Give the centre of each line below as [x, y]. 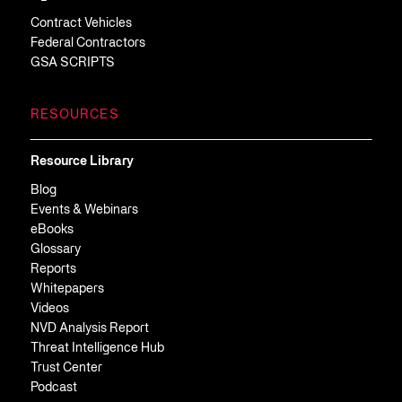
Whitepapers [67, 289]
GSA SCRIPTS [72, 63]
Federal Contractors [87, 43]
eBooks [52, 230]
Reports [53, 269]
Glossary [55, 249]
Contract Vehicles [81, 23]
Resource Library [82, 162]
